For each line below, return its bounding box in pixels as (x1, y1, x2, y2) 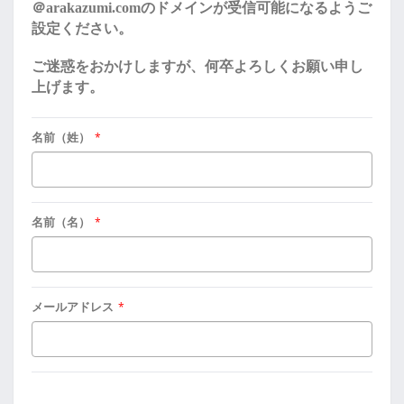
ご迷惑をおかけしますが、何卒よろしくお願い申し (32, 59, 363, 74)
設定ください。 (32, 21, 133, 36)
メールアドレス (32, 298, 114, 315)
